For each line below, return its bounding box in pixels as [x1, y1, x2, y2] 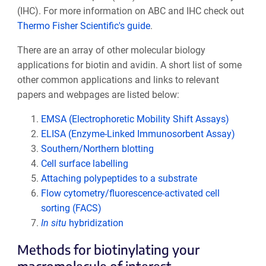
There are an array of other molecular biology [17, 45, 205, 56]
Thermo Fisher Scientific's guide [17, 20, 150, 32]
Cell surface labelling [40, 158, 128, 170]
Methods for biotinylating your [17, 241, 199, 258]
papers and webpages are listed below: [17, 89, 179, 101]
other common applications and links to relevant [17, 74, 219, 86]
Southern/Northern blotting [40, 143, 154, 155]
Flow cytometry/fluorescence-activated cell [40, 188, 220, 199]
